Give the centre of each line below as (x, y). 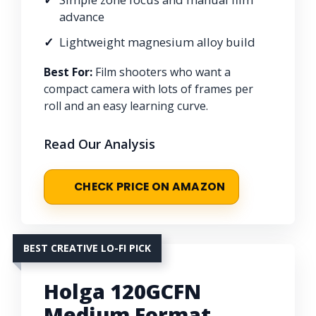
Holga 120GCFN (122, 291)
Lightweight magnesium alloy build (157, 42)
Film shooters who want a (162, 72)
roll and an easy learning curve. (126, 105)
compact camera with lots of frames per (148, 89)
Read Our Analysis (99, 144)
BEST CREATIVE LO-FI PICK (87, 248)
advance (82, 16)
